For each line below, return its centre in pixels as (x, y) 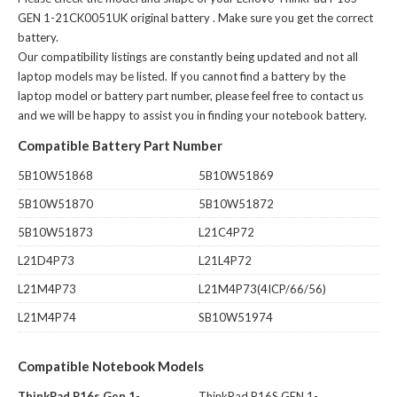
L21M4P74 (47, 317)
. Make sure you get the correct (293, 17)
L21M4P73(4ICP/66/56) (262, 288)
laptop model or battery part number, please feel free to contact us (191, 95)
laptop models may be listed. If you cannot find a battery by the (182, 76)
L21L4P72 (225, 260)
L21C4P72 (226, 232)
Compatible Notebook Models (111, 366)
